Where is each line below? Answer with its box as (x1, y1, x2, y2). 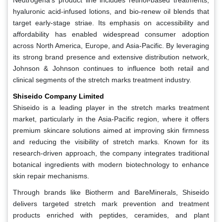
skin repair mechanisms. (13, 171, 89, 180)
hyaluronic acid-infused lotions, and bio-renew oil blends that (13, 7, 209, 15)
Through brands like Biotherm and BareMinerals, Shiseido (13, 188, 209, 196)
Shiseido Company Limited (13, 92, 104, 100)
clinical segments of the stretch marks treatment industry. (13, 75, 191, 84)
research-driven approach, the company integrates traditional (13, 149, 209, 157)
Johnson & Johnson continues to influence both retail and (13, 64, 209, 72)
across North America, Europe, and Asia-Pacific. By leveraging (13, 41, 209, 50)
